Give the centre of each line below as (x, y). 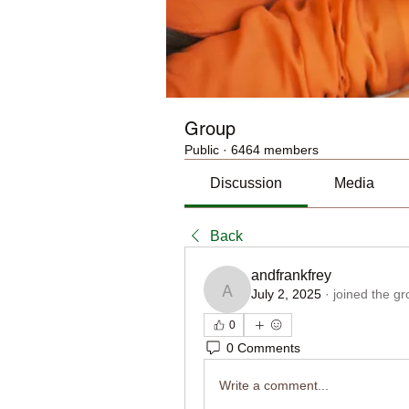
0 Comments (263, 347)
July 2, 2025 (286, 294)
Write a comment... (274, 385)
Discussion (246, 183)
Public (202, 150)
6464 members (275, 150)
